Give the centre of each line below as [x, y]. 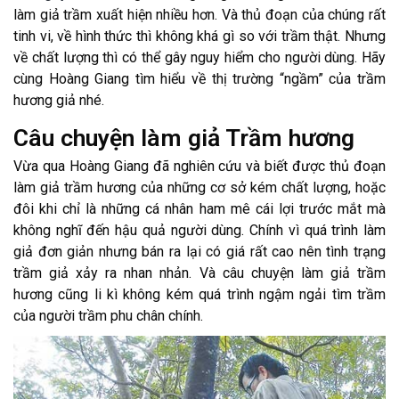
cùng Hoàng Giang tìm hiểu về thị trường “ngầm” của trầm [199, 79]
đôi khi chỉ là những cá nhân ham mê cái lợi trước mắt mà [199, 209]
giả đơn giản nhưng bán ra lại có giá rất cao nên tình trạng [199, 252]
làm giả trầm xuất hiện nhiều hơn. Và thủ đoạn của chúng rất [199, 15]
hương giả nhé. [59, 101]
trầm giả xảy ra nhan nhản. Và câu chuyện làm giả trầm [199, 273]
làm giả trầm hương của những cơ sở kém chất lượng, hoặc [199, 188]
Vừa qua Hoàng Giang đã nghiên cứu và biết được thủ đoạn [199, 167]
